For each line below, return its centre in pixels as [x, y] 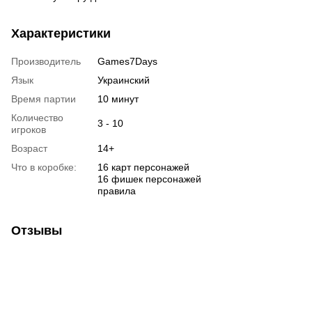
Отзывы [37, 231]
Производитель [46, 62]
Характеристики [61, 34]
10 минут [118, 99]
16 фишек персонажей [149, 179]
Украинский [124, 80]
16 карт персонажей [143, 167]
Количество [37, 118]
